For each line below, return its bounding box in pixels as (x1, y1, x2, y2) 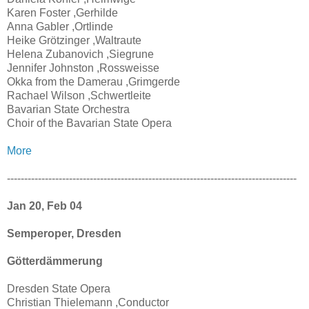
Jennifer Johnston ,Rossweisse (7, 61, 159, 74)
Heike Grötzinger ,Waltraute (7, 34, 141, 46)
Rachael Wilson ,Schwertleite (7, 89, 151, 101)
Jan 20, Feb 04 (7, 199, 82, 212)
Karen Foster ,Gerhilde (7, 6, 118, 19)
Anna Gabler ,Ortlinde (7, 20, 113, 32)
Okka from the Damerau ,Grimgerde (7, 75, 180, 88)
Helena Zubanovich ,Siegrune (7, 48, 154, 60)
